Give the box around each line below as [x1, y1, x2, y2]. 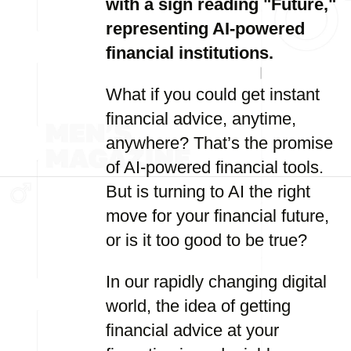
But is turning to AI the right [106, 182, 310, 201]
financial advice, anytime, [106, 109, 296, 128]
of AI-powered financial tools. [106, 157, 324, 177]
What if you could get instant [106, 85, 320, 104]
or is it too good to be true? [106, 230, 307, 250]
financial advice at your [106, 320, 279, 340]
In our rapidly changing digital [106, 272, 327, 291]
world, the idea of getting [106, 296, 291, 316]
